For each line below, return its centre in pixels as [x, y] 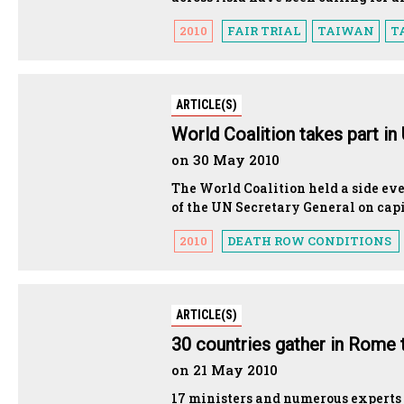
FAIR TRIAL [264, 30]
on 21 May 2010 [225, 369]
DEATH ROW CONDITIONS [311, 240]
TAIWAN [346, 30]
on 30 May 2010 [225, 159]
